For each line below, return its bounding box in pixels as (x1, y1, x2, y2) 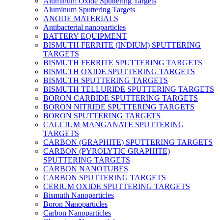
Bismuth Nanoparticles (43, 191, 114, 199)
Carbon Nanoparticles (43, 209, 111, 217)
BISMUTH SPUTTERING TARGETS (43, 76, 168, 84)
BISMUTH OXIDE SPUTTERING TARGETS (43, 67, 195, 76)
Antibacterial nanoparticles (43, 23, 126, 31)
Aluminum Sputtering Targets (43, 5, 135, 14)
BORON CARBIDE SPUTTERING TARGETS (43, 94, 198, 102)
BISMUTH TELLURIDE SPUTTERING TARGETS (43, 85, 214, 93)
